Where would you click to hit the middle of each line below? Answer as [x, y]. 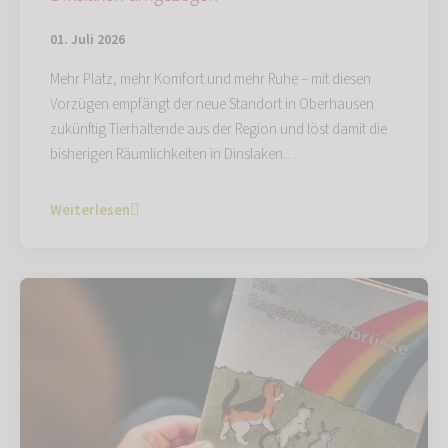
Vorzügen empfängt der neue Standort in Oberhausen [212, 104]
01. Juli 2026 [87, 39]
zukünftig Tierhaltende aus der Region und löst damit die [218, 129]
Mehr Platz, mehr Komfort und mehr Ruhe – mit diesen [210, 79]
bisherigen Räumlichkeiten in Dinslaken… [173, 154]
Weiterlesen [90, 210]
